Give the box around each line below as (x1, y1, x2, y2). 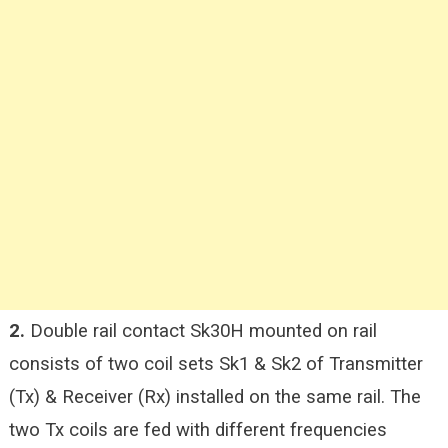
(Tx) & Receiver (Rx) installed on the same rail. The (8, 386, 421, 408)
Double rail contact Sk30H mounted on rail (24, 320, 377, 342)
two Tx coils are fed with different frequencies (8, 419, 387, 441)
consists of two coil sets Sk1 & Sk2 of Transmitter (8, 353, 423, 375)
